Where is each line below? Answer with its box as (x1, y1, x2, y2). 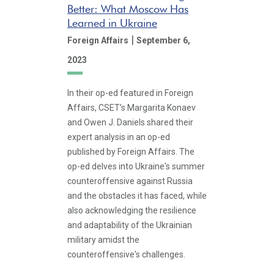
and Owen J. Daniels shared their (67, 117, 193, 127)
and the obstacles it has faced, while (67, 191, 207, 201)
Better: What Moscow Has (67, 2, 188, 15)
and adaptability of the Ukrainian (67, 220, 192, 230)
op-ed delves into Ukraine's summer (67, 161, 205, 171)
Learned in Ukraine (67, 16, 157, 29)
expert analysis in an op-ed (67, 132, 170, 142)
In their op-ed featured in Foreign (67, 88, 193, 98)
